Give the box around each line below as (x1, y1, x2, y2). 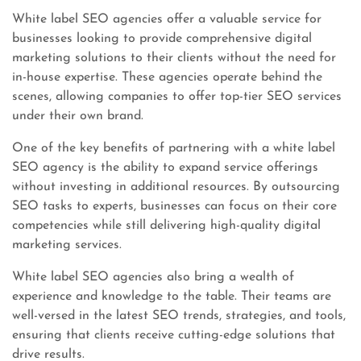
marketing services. (12, 239, 122, 251)
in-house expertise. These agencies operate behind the (12, 71, 322, 84)
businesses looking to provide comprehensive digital (12, 32, 312, 45)
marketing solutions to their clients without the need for (12, 52, 336, 64)
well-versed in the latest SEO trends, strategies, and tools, (12, 309, 346, 322)
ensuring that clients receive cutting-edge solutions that (12, 329, 335, 342)
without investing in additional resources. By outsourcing (12, 180, 340, 193)
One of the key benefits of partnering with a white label (12, 142, 335, 155)
